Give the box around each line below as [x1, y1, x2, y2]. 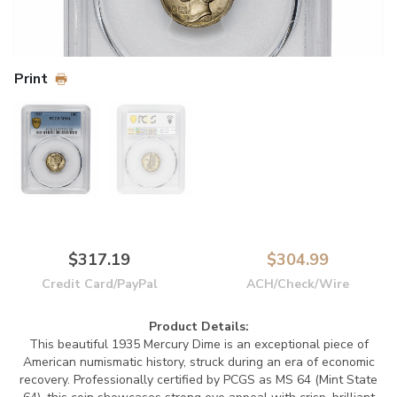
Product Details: [148, 318, 249, 335]
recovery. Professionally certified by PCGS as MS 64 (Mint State [19, 371, 378, 388]
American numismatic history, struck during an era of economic [22, 354, 375, 370]
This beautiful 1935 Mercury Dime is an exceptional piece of [28, 336, 369, 353]
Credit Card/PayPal [41, 276, 158, 292]
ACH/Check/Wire [246, 276, 349, 292]
